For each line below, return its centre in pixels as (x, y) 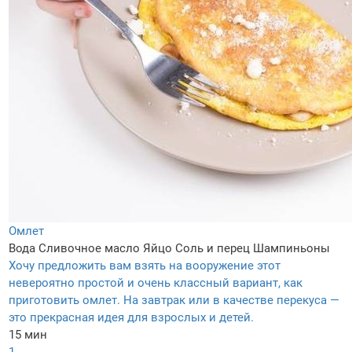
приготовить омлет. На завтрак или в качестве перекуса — (174, 301)
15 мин (28, 335)
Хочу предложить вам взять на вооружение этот (145, 266)
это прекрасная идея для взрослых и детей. (131, 318)
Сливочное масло (89, 249)
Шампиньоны (291, 249)
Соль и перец (213, 249)
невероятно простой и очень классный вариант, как (156, 283)
